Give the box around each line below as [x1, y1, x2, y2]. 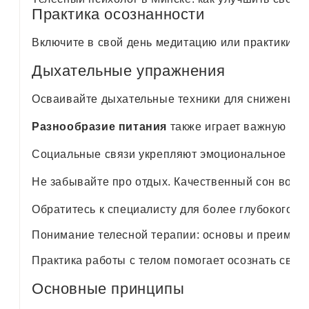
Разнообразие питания [32, 120, 167, 132]
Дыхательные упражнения [32, 61, 226, 79]
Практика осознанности [32, 5, 205, 23]
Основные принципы [32, 279, 185, 297]
